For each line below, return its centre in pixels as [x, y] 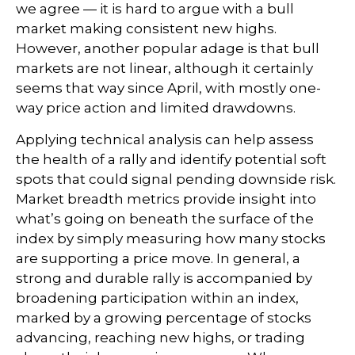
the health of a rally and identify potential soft [171, 160]
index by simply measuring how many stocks [171, 239]
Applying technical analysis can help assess [165, 140]
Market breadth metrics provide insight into [166, 199]
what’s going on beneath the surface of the [165, 219]
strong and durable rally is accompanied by [164, 279]
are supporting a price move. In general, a [158, 259]
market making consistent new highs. [146, 29]
